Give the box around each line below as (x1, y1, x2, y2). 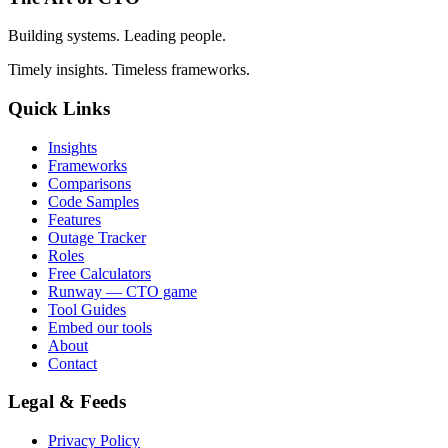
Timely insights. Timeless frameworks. (8, 61, 250, 79)
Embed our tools (48, 318, 152, 336)
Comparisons (48, 174, 131, 192)
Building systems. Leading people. (8, 27, 226, 45)
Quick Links (8, 97, 110, 119)
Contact (48, 354, 97, 372)
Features (48, 210, 101, 228)
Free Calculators (48, 264, 151, 282)
